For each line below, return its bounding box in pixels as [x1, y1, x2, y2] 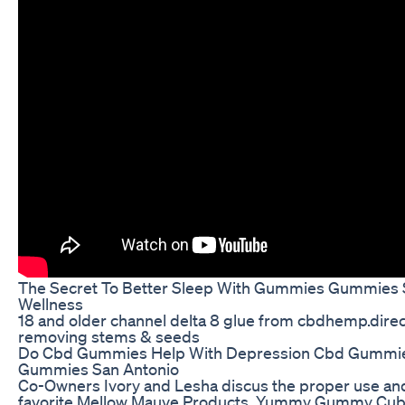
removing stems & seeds [18, 325, 200, 346]
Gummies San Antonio [18, 358, 179, 379]
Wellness [18, 293, 83, 314]
